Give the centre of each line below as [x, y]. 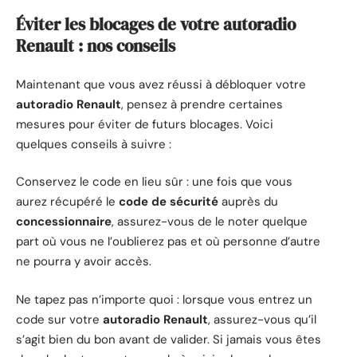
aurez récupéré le [67, 202]
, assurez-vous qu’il [262, 319]
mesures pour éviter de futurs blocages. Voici [145, 124]
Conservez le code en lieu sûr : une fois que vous [154, 182]
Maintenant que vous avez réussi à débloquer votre [161, 84]
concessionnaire [64, 222]
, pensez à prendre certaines [202, 104]
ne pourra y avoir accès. [84, 262]
